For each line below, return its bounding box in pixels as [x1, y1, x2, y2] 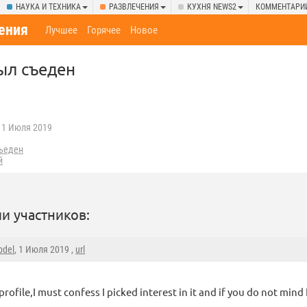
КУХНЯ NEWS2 [187, 2, 236, 12]
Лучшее [45, 24, 78, 36]
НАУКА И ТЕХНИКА [16, 2, 81, 12]
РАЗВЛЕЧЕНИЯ [109, 2, 159, 12]
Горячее [87, 24, 121, 36]
